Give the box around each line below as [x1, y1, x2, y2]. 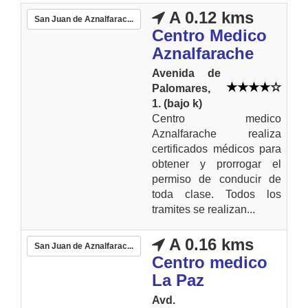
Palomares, [152, 82, 210, 94]
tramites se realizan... [152, 203, 255, 215]
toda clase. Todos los [152, 188, 281, 200]
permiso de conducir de [152, 173, 281, 185]
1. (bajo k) [152, 97, 202, 109]
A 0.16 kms [165, 234, 254, 254]
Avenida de [152, 67, 221, 79]
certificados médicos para [152, 142, 281, 155]
